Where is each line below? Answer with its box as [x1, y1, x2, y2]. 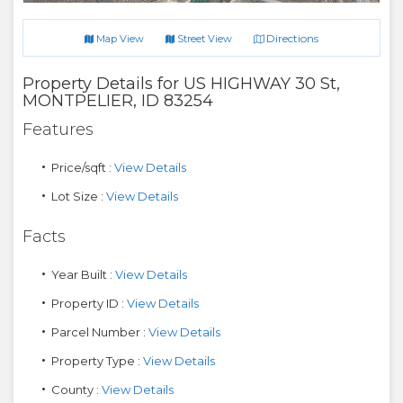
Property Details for [22, 74, 179, 94]
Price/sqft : [51, 160, 114, 175]
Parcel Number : [51, 325, 148, 339]
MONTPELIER [22, 91, 133, 111]
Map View [94, 32, 144, 45]
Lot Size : [51, 189, 106, 203]
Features [22, 120, 94, 139]
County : [51, 382, 102, 397]
